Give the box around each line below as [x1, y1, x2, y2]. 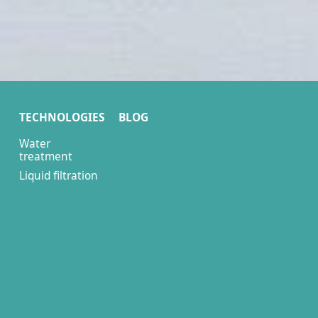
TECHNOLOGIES [19, 110, 104, 125]
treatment [19, 149, 72, 164]
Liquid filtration [19, 168, 98, 183]
